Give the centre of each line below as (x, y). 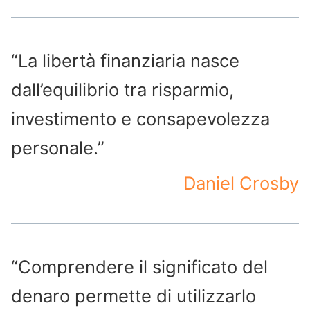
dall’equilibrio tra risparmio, (122, 90)
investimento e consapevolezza (140, 119)
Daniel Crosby (241, 183)
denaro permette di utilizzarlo (134, 296)
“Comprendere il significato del (139, 267)
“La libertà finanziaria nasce (125, 61)
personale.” (58, 148)
